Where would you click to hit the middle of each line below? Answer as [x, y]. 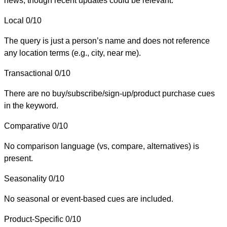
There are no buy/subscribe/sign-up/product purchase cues [109, 93]
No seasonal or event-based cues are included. [89, 199]
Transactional [28, 73]
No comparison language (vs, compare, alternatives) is [102, 146]
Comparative [27, 126]
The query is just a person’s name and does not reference [107, 41]
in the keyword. [31, 105]
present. [18, 158]
